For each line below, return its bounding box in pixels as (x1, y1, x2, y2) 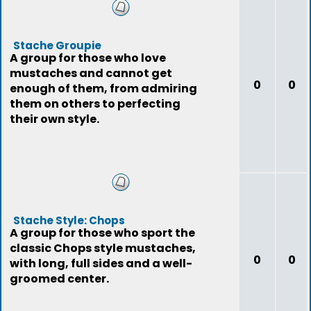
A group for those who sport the (10, 225, 195, 241)
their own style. (10, 111, 99, 127)
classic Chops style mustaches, (10, 240, 196, 256)
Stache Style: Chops (13, 213, 125, 228)
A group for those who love (10, 50, 166, 66)
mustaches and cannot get (10, 65, 172, 81)
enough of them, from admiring (10, 81, 197, 96)
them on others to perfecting (10, 96, 180, 112)
